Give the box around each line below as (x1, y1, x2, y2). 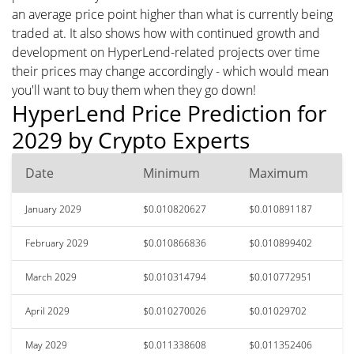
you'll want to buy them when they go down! (12, 81, 256, 99)
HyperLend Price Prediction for (12, 97, 326, 128)
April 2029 (25, 303, 70, 318)
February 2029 (25, 235, 88, 250)
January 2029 (25, 201, 81, 216)
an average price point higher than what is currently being (12, 5, 333, 23)
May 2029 (25, 337, 67, 352)
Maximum (249, 164, 308, 182)
